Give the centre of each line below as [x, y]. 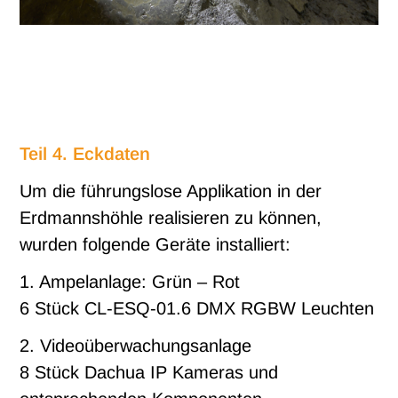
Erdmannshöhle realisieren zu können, [171, 218]
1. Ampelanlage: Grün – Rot [130, 282]
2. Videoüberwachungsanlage [136, 346]
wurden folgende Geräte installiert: [155, 245]
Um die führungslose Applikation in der [171, 191]
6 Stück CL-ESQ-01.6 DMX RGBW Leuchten [197, 309]
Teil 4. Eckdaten [85, 154]
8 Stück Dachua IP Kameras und [149, 373]
